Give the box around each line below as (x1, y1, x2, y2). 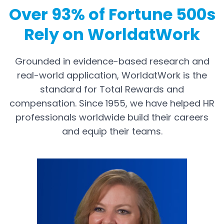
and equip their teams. (61, 124, 162, 137)
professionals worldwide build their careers (15, 110, 208, 123)
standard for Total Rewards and (40, 82, 184, 95)
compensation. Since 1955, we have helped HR (9, 96, 214, 109)
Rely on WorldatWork (24, 22, 200, 45)
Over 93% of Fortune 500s (8, 2, 215, 25)
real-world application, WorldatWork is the (17, 68, 207, 81)
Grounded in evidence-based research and (14, 54, 209, 67)
